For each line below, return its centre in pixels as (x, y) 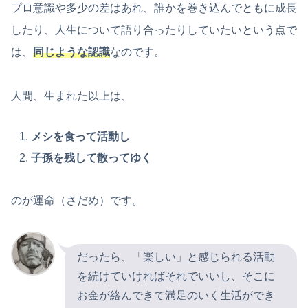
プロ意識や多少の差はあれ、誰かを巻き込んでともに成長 (154, 8)
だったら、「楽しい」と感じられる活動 (176, 257)
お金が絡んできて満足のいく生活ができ (176, 296)
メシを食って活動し (81, 137)
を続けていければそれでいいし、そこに (176, 276)
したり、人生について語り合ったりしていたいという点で (154, 30)
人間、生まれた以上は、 (71, 96)
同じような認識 (71, 52)
